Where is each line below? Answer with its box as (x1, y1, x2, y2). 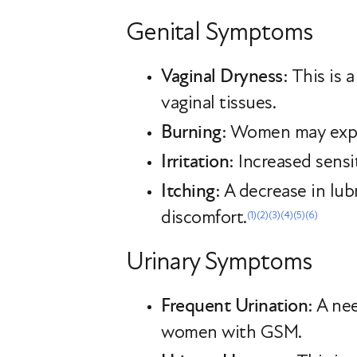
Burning (161, 120, 222, 144)
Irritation (161, 150, 229, 174)
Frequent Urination (161, 294, 308, 318)
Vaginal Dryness (161, 65, 283, 88)
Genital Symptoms (126, 17, 312, 48)
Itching (161, 179, 215, 203)
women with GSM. (161, 320, 302, 344)
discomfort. (161, 206, 247, 229)
